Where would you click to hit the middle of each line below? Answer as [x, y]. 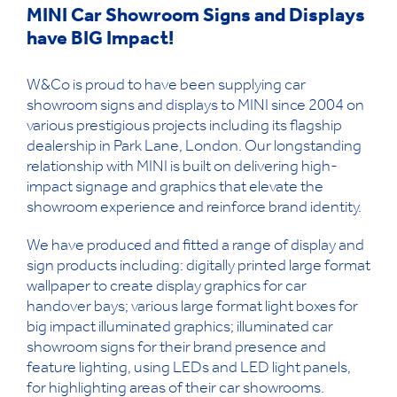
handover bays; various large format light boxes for [192, 308]
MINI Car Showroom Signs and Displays [196, 17]
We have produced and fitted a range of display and [195, 247]
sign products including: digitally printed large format [198, 267]
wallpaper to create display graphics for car [167, 288]
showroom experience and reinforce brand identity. [194, 209]
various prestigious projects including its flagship [184, 127]
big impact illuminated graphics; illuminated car [180, 328]
